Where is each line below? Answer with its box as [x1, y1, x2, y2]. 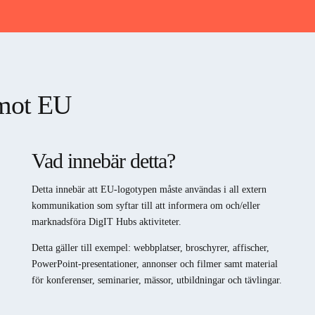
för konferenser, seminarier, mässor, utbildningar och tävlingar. [31, 275, 282, 286]
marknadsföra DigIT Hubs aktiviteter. [31, 217, 181, 228]
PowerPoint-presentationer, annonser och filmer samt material [31, 259, 278, 270]
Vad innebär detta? [31, 149, 175, 172]
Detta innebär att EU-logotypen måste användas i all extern [31, 184, 266, 195]
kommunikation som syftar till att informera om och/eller [31, 200, 260, 212]
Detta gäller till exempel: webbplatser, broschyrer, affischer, [31, 243, 269, 254]
